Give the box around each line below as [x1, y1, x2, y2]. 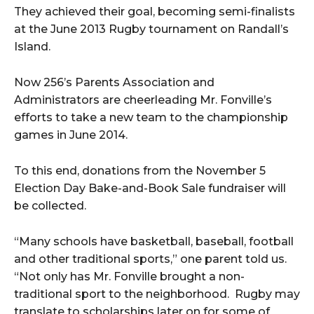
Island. [14, 40, 50, 54]
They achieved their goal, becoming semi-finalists [14, 5, 295, 19]
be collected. [14, 199, 86, 213]
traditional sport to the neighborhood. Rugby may [14, 287, 300, 301]
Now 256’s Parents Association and [14, 76, 214, 90]
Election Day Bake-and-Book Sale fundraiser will [14, 182, 286, 196]
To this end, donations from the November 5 [14, 164, 266, 178]
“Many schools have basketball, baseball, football [14, 235, 294, 249]
